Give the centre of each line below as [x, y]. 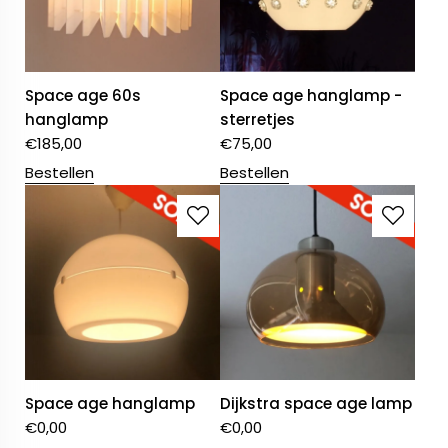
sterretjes [258, 120]
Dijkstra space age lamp [316, 404]
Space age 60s [83, 96]
